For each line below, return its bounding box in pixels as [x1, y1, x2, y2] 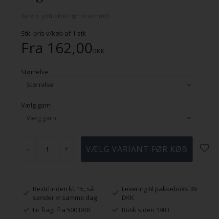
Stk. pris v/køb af [21, 28, 72, 38]
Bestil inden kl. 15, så [33, 184, 94, 193]
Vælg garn [21, 100, 51, 109]
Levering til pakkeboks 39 [121, 184, 197, 193]
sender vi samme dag [33, 193, 97, 202]
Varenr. [21, 11, 42, 19]
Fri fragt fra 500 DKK [33, 205, 91, 215]
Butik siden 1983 [121, 205, 170, 215]
